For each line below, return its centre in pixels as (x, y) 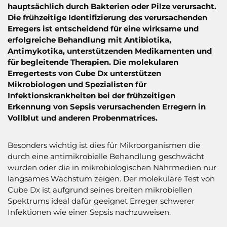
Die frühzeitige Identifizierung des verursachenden (107, 17)
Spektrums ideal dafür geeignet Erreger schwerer (101, 201)
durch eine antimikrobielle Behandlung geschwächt (106, 156)
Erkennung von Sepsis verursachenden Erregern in (107, 106)
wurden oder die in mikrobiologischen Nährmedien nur (112, 167)
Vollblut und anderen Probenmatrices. (84, 118)
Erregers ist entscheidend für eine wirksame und (103, 28)
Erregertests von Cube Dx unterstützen (84, 73)
